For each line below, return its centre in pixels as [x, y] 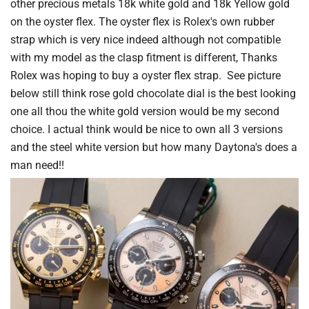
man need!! [37, 165]
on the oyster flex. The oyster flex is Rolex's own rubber [142, 21]
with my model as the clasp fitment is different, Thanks [144, 57]
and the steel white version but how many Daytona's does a [154, 147]
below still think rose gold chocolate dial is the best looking [153, 93]
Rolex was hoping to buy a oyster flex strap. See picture [146, 75]
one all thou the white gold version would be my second [145, 111]
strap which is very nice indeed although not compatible [146, 39]
